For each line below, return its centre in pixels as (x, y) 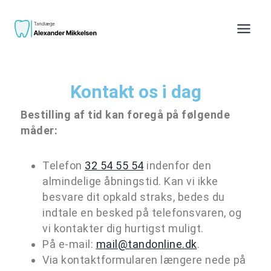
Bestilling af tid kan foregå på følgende (125, 115)
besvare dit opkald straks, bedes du (134, 197)
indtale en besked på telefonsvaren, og (142, 213)
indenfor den (177, 165)
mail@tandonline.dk (146, 244)
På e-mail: (69, 244)
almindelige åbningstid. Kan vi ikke (130, 181)
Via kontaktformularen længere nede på (144, 260)
